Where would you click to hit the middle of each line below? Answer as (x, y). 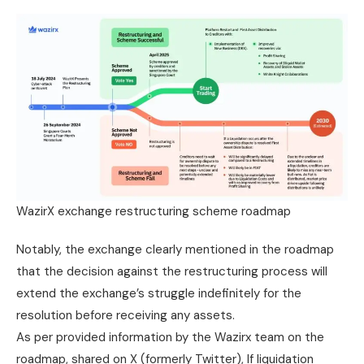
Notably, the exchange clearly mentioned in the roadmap (175, 249)
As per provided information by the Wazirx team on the (170, 337)
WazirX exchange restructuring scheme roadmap (154, 211)
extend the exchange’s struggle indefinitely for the (159, 293)
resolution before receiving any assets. (126, 315)
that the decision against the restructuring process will (172, 271)
